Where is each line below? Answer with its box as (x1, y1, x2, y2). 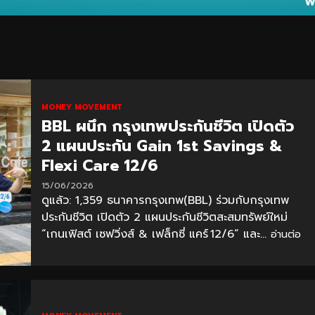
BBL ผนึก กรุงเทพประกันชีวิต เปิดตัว (41, 114, 294, 138)
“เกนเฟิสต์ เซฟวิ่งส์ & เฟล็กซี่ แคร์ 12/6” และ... (41, 225, 271, 243)
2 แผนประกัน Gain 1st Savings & (41, 134, 282, 157)
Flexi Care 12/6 (41, 153, 158, 177)
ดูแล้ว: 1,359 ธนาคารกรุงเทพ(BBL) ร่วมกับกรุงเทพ (41, 191, 289, 209)
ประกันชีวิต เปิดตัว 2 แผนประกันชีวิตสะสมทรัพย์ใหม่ (41, 208, 288, 226)
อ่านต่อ (270, 226, 301, 242)
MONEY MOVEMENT (41, 101, 122, 113)
